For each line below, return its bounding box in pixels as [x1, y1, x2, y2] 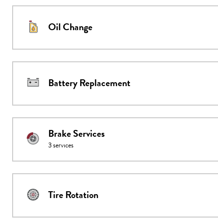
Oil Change [48, 20, 92, 35]
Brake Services [48, 127, 105, 141]
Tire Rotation [48, 188, 98, 202]
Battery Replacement [48, 76, 130, 91]
